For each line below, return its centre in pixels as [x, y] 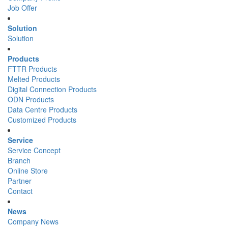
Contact [20, 191]
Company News [33, 221]
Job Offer [22, 7]
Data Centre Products [42, 109]
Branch [19, 160]
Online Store [28, 170]
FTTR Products [32, 68]
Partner [20, 180]
